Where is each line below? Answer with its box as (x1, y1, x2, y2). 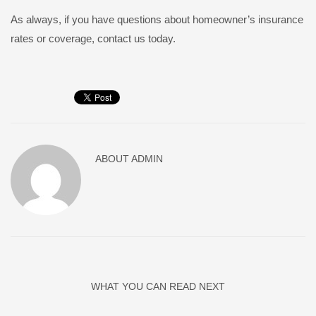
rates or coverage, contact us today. (11, 32, 176, 45)
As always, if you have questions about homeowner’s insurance (11, 13, 303, 26)
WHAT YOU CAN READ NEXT (91, 281, 225, 293)
